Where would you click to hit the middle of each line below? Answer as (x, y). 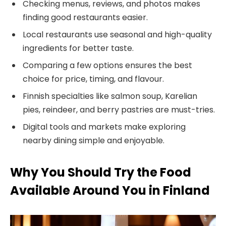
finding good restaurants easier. (85, 17)
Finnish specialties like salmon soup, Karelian (110, 96)
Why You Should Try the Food (101, 173)
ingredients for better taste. (78, 48)
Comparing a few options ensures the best (107, 65)
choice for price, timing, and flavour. (93, 79)
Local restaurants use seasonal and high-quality (117, 34)
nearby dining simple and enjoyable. (94, 140)
